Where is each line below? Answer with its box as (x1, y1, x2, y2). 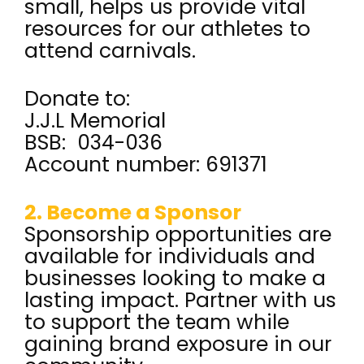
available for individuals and (24, 242, 315, 271)
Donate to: (24, 84, 130, 113)
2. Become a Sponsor (24, 198, 241, 227)
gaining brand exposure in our (24, 330, 331, 358)
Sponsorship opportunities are (24, 220, 331, 249)
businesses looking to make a (24, 264, 326, 292)
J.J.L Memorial (24, 106, 166, 135)
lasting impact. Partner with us (24, 286, 336, 314)
